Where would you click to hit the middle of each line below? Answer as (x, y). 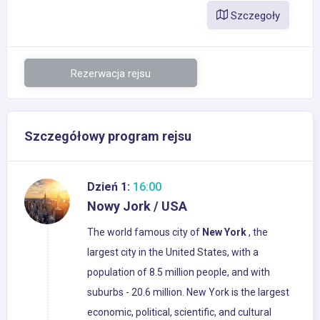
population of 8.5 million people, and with (179, 272)
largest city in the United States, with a (173, 252)
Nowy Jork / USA (137, 206)
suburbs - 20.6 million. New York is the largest (188, 292)
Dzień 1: (109, 187)
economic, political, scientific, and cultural (179, 312)
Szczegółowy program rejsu (108, 136)
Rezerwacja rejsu (111, 74)
